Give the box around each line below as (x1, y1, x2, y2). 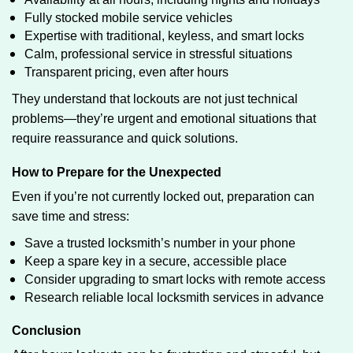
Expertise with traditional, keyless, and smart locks (24, 29, 304, 43)
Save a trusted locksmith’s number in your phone (24, 236, 295, 250)
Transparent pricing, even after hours (24, 65, 229, 79)
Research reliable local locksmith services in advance (24, 291, 324, 304)
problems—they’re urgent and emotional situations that (12, 112, 316, 125)
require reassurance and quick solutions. (12, 132, 238, 145)
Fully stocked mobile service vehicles (24, 11, 232, 24)
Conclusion (12, 324, 81, 337)
